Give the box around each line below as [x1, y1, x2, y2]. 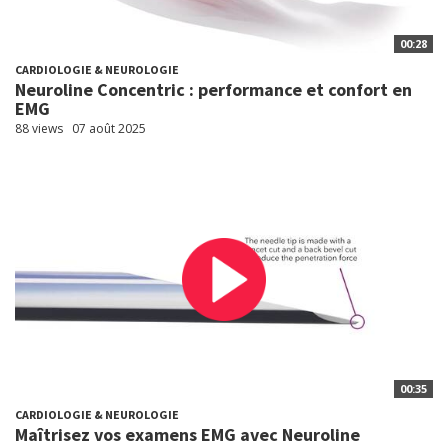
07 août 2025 [72, 119, 146, 137]
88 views [15, 119, 63, 137]
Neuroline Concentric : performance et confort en [15, 77, 412, 101]
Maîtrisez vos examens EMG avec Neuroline [15, 422, 360, 446]
